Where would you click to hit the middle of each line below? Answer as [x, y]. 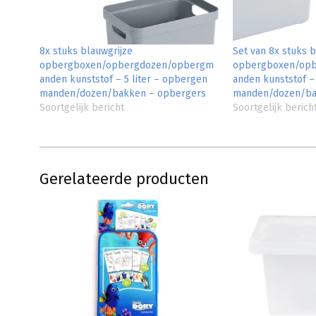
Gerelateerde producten [124, 179]
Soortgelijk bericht [82, 108]
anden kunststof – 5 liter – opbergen [123, 80]
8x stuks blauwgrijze [86, 51]
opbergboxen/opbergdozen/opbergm [127, 66]
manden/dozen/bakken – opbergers [123, 94]
